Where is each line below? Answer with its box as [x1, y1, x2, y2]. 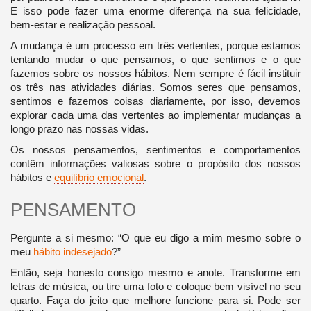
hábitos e [10, 171, 54, 183]
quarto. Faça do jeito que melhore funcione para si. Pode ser [10, 294, 301, 306]
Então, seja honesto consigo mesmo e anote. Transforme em [10, 266, 301, 278]
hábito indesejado [33, 245, 112, 258]
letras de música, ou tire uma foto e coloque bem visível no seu [10, 280, 301, 292]
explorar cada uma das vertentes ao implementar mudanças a [10, 108, 301, 121]
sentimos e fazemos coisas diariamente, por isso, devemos [10, 94, 301, 107]
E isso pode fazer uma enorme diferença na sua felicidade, [10, 4, 301, 17]
